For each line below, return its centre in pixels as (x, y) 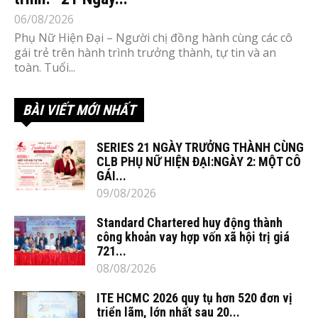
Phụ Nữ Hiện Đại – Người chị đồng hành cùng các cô (153, 38)
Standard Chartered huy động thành (190, 223)
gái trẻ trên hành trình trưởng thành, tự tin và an (145, 53)
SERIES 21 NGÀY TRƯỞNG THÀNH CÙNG (200, 148)
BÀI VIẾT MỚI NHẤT (79, 110)
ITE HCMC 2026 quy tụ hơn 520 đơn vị (194, 298)
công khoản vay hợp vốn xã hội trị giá (193, 237)
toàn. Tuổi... (45, 68)
